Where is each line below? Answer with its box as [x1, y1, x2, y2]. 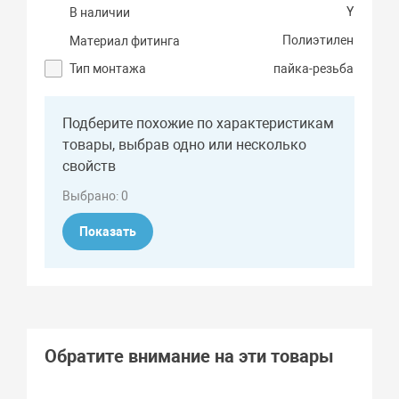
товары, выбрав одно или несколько [62, 136, 307, 154]
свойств [62, 158, 117, 175]
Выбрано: [62, 189, 122, 204]
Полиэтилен [282, 33, 354, 48]
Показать [79, 224, 137, 240]
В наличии [69, 5, 131, 20]
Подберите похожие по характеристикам [62, 115, 335, 133]
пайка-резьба [273, 61, 354, 77]
